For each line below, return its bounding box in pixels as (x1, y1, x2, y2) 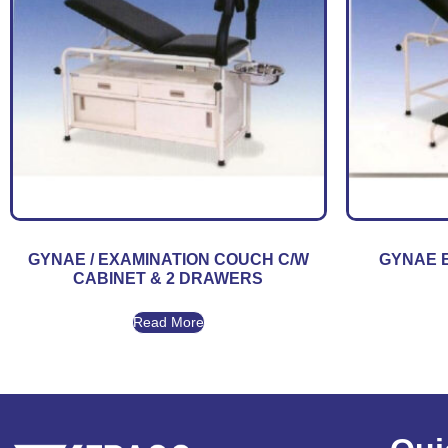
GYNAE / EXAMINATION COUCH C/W (27, 251, 309, 269)
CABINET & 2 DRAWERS (73, 270, 264, 288)
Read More (132, 314, 204, 331)
